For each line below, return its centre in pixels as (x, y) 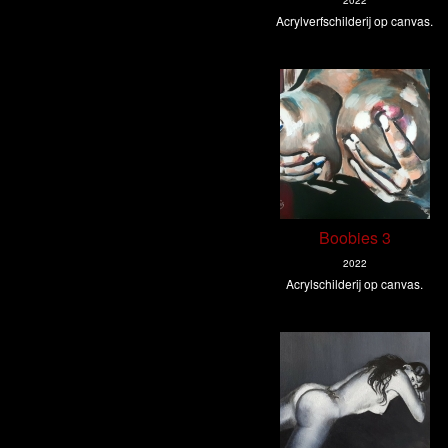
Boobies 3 (354, 238)
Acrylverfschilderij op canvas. (355, 21)
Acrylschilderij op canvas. (355, 284)
